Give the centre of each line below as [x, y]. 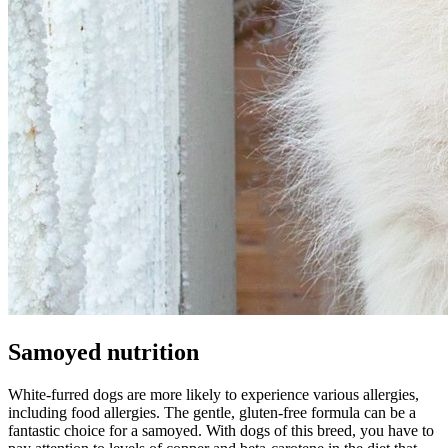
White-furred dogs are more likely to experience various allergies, [213, 394]
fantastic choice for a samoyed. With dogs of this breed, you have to [221, 430]
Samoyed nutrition [103, 351]
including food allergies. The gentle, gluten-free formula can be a [212, 412]
